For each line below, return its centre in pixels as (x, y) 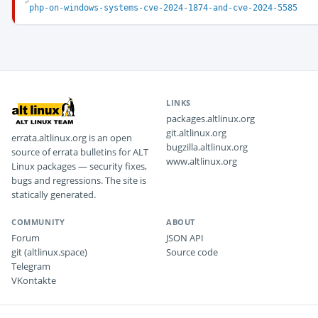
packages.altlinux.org (210, 119)
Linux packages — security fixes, (79, 166)
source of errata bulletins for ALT (80, 152)
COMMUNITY (38, 222)
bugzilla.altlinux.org (207, 147)
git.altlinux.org (196, 133)
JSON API (185, 238)
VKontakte (34, 280)
